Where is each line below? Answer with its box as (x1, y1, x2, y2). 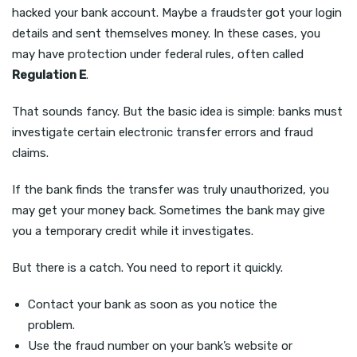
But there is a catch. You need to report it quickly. (12, 261, 283, 276)
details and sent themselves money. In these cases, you (12, 26, 320, 41)
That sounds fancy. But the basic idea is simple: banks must (12, 104, 343, 120)
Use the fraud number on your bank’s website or (28, 339, 292, 354)
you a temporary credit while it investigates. (12, 224, 253, 239)
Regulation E (12, 68, 86, 83)
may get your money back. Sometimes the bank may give (12, 203, 325, 218)
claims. (12, 146, 49, 161)
